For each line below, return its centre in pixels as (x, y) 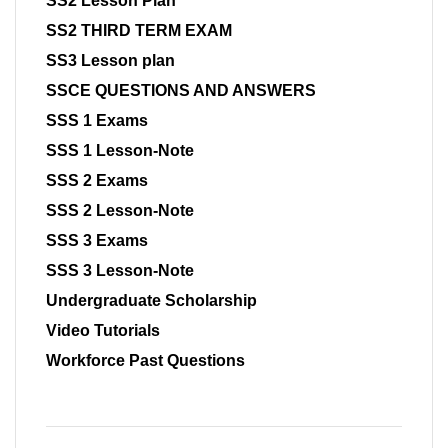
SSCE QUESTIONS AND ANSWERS (181, 91)
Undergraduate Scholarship (151, 301)
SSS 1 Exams (97, 121)
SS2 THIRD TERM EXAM (139, 31)
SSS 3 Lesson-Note (120, 271)
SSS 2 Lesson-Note (120, 211)
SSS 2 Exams (97, 181)
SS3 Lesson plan (110, 61)
